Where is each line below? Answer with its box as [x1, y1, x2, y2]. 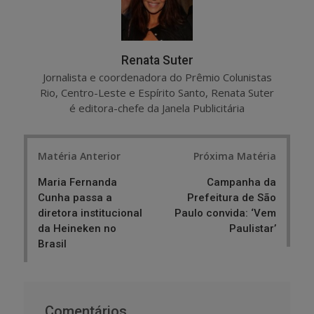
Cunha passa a [38, 191, 112, 205]
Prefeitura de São [187, 191, 276, 205]
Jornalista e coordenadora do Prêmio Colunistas [42, 69, 272, 84]
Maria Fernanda [38, 176, 117, 189]
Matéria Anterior [38, 149, 121, 163]
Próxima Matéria [193, 149, 276, 163]
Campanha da [207, 176, 276, 189]
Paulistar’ [229, 222, 276, 235]
